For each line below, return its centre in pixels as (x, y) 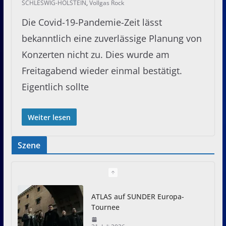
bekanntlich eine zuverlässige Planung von (111, 38)
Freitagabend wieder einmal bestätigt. (102, 70)
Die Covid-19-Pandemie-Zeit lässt (92, 22)
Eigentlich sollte (55, 87)
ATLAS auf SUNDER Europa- (137, 196)
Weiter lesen (49, 117)
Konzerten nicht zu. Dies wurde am (95, 54)
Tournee (105, 207)
